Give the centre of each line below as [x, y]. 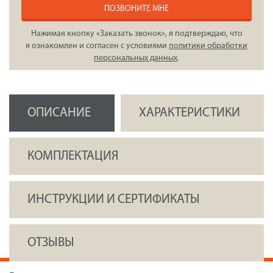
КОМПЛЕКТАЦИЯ [73, 157]
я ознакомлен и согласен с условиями [97, 46]
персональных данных [136, 58]
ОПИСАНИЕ [59, 113]
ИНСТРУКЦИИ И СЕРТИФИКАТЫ [114, 200]
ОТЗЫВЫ [51, 243]
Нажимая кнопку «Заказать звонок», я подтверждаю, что [136, 34]
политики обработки [208, 46]
